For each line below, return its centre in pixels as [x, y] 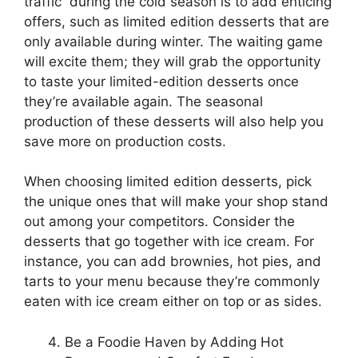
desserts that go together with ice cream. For [169, 242]
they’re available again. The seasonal [143, 101]
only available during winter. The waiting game [173, 41]
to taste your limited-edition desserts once [161, 81]
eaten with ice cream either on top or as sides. [175, 302]
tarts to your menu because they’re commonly [172, 282]
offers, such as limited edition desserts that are [177, 21]
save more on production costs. [127, 141]
